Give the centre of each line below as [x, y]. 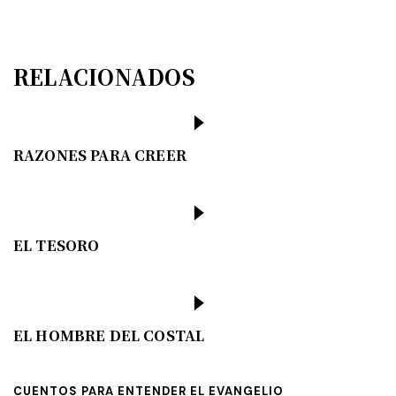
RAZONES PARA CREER [100, 156]
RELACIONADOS [104, 77]
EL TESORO [57, 246]
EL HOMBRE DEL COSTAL [109, 336]
